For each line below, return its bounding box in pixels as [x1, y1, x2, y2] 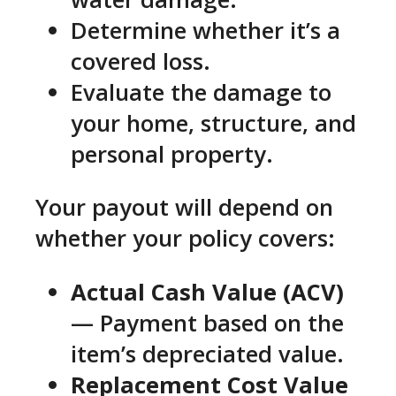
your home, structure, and [71, 107, 356, 139]
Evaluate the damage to [71, 76, 331, 108]
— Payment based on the [71, 308, 344, 339]
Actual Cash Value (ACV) [71, 277, 344, 308]
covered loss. [71, 45, 210, 77]
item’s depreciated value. [71, 339, 344, 370]
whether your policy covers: [35, 223, 335, 255]
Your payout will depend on [35, 192, 333, 224]
